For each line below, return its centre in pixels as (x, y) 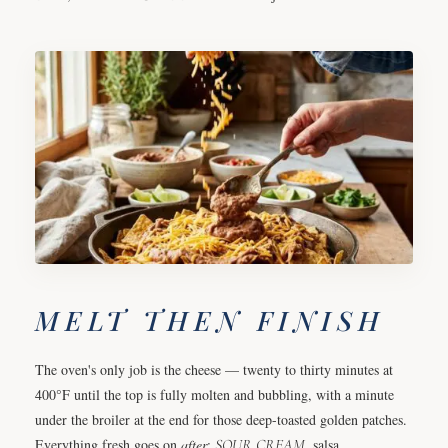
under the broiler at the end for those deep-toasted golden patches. (221, 419)
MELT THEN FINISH (210, 319)
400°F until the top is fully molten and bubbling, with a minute (214, 394)
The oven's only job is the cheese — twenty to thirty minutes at (214, 369)
